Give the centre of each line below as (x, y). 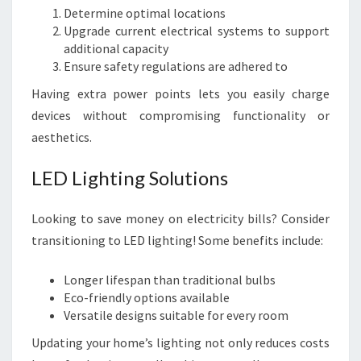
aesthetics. (62, 137)
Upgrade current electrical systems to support (197, 31)
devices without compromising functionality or (180, 115)
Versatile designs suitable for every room (176, 315)
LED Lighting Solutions (130, 178)
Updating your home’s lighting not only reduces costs (180, 342)
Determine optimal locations (145, 13)
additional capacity (116, 48)
